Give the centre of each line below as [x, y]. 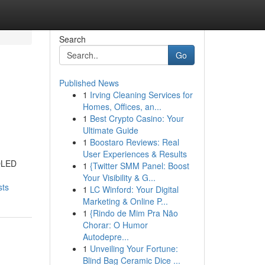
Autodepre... [106, 237]
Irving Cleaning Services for [141, 95]
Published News [89, 83]
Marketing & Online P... [125, 201]
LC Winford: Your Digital [134, 189]
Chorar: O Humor [115, 225]
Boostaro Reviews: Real [134, 142]
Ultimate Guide [110, 130]
